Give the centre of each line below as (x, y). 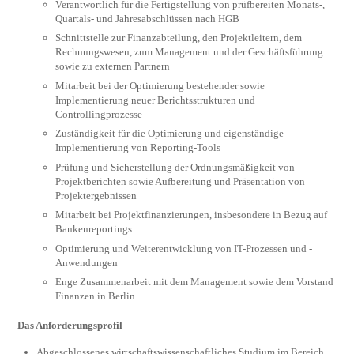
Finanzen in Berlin (96, 296)
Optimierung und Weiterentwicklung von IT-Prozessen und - (184, 248)
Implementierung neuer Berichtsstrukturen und (156, 100)
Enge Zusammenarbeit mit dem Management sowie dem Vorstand (195, 282)
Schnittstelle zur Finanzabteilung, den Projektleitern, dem (179, 38)
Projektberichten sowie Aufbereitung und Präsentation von (181, 181)
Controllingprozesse (99, 114)
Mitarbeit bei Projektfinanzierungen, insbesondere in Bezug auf (192, 215)
